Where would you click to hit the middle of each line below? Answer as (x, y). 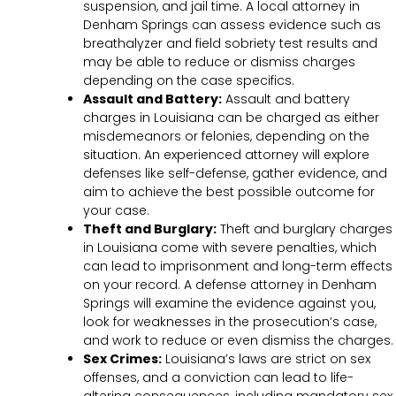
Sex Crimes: (122, 358)
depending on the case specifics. (189, 80)
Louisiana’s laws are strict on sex (266, 358)
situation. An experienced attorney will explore (226, 154)
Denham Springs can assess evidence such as (232, 24)
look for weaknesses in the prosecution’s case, (230, 321)
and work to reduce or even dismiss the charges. (238, 340)
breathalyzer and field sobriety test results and (230, 43)
